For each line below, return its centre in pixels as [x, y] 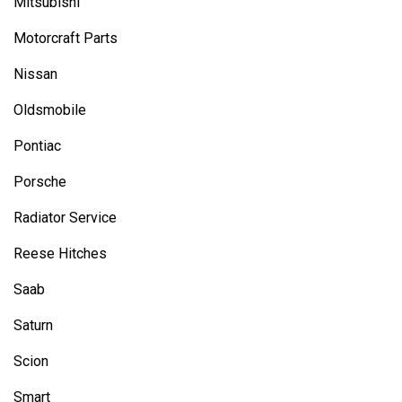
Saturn [33, 325]
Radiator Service [65, 218]
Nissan [35, 74]
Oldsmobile [50, 110]
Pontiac [37, 146]
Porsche [40, 182]
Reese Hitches [60, 253]
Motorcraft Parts [66, 38]
